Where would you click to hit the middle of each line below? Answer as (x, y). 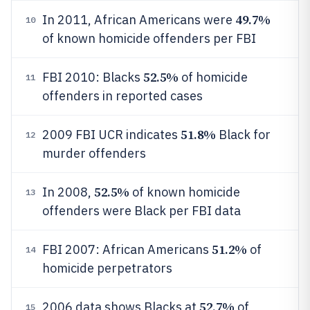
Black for (243, 135)
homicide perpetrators (107, 268)
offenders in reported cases (122, 96)
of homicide (213, 77)
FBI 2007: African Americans (127, 249)
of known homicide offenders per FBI (149, 38)
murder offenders (94, 153)
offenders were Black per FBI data (142, 211)
